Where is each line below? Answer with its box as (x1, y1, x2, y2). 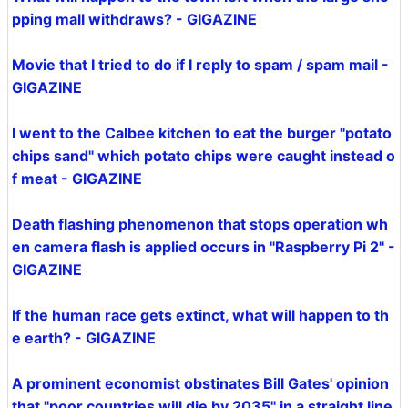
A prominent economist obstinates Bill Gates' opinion (12, 374, 389, 393)
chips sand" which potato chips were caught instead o (12, 147, 395, 165)
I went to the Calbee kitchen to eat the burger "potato (12, 124, 392, 142)
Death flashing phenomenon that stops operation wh (12, 215, 388, 233)
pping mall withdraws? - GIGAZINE (12, 10, 257, 28)
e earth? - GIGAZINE (12, 329, 156, 347)
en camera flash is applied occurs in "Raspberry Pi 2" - (12, 238, 395, 256)
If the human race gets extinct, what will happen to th (12, 306, 389, 324)
